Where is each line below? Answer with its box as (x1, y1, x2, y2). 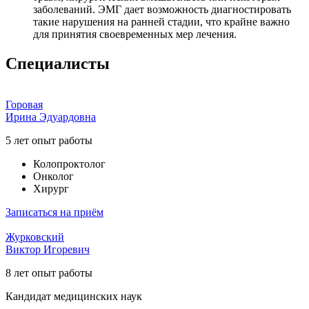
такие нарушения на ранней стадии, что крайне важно (33, 15, 290, 28)
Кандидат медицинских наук (6, 290, 142, 303)
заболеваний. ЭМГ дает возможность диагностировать (33, 3, 291, 15)
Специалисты (6, 54, 110, 72)
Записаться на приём (6, 206, 103, 219)
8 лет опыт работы (6, 267, 92, 279)
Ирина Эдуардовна (6, 111, 96, 123)
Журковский (6, 231, 64, 243)
